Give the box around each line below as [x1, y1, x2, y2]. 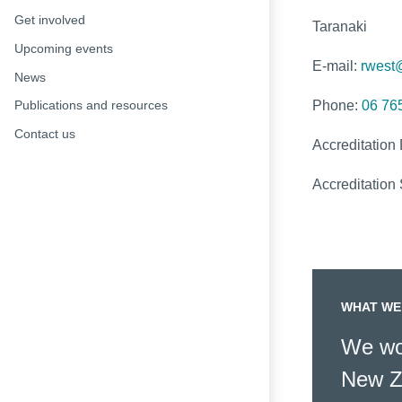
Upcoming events [14, 40, 113, 56]
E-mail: [312, 58, 361, 74]
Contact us [14, 126, 75, 141]
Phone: [312, 98, 362, 113]
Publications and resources [14, 98, 168, 113]
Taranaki [312, 19, 367, 34]
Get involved [14, 13, 85, 28]
